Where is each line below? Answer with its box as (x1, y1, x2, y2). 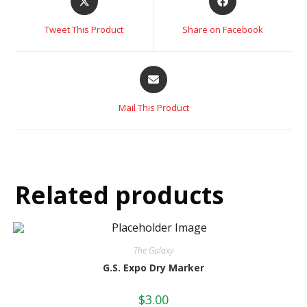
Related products (15, 179, 225, 211)
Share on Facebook (182, 23, 263, 36)
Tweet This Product (45, 23, 124, 36)
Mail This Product (118, 101, 189, 114)
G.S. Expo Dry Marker (103, 261, 204, 274)
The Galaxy (134, 245, 173, 256)
